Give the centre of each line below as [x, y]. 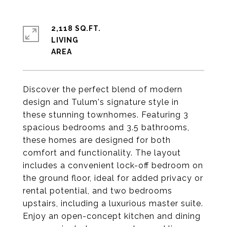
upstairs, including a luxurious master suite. [113, 203]
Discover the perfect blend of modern [103, 89]
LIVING [65, 40]
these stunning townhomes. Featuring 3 [106, 115]
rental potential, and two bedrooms [98, 191]
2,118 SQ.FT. [76, 28]
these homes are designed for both [97, 140]
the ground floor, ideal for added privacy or [113, 178]
